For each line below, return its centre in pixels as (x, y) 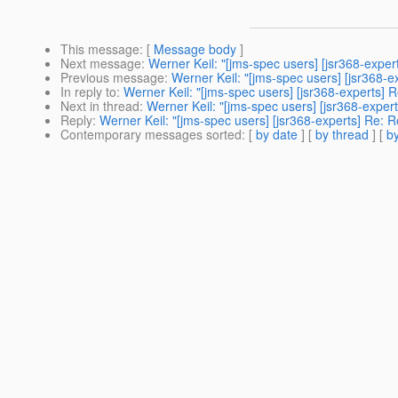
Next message (101, 64)
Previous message (112, 78)
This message (100, 49)
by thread (342, 135)
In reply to (88, 92)
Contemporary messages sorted (151, 135)
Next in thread (100, 106)
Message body (195, 49)
